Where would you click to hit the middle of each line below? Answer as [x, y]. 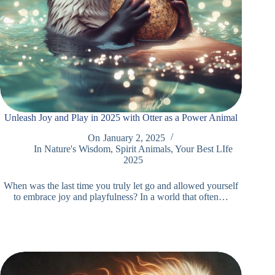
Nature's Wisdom [78, 149]
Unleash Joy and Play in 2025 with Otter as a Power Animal [121, 118]
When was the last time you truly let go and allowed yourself [121, 186]
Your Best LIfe [204, 149]
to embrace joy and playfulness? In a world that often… [121, 197]
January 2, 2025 [134, 138]
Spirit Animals [143, 149]
